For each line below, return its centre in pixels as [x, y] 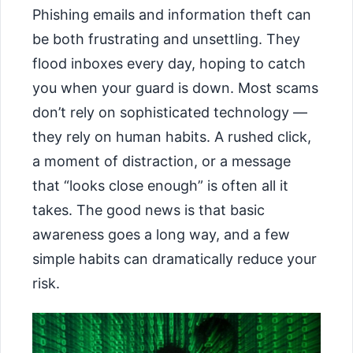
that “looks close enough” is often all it [160, 186]
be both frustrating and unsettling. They [166, 39]
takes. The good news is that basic [149, 210]
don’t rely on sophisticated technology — [170, 113]
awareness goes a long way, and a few [161, 235]
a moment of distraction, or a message [162, 162]
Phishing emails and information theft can [172, 15]
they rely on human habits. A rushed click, [172, 137]
